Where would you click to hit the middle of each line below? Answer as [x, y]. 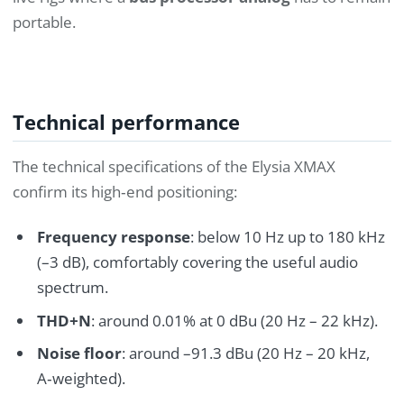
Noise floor [79, 353]
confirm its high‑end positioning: [125, 191]
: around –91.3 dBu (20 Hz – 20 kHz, [245, 353]
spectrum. [72, 288]
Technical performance [126, 123]
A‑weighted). [81, 379]
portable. [44, 23]
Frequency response [113, 237]
